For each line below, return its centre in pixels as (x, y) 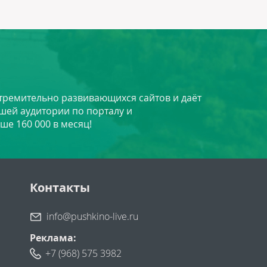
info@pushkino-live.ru (92, 217)
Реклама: (53, 238)
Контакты (60, 188)
